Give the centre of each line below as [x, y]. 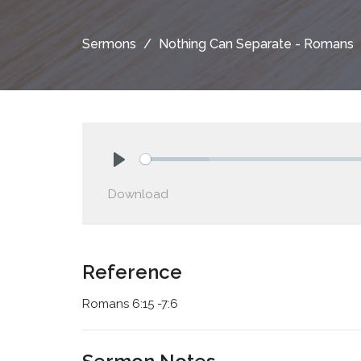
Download [138, 194]
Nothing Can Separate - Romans [256, 44]
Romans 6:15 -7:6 [130, 303]
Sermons [109, 44]
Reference [132, 272]
